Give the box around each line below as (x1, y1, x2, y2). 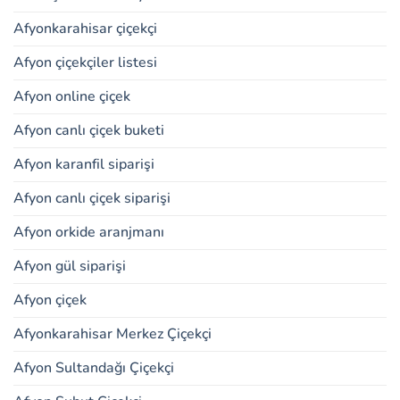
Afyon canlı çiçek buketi (13, 120, 164, 140)
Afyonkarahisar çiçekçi (13, 18, 157, 38)
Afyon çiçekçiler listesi (13, 52, 157, 72)
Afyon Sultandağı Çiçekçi (13, 357, 174, 378)
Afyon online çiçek (13, 86, 130, 106)
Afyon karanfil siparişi (13, 154, 154, 174)
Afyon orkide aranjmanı (13, 221, 164, 242)
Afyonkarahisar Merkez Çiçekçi (13, 323, 212, 344)
